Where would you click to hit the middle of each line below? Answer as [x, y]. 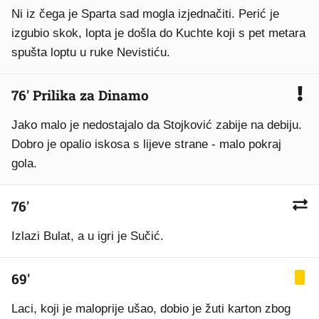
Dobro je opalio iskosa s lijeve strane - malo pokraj [146, 144]
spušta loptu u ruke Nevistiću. [91, 52]
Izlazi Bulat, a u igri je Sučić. [88, 236]
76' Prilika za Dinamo [80, 95]
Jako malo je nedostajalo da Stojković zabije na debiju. [157, 125]
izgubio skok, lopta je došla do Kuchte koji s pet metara [158, 33]
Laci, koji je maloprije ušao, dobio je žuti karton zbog [151, 309]
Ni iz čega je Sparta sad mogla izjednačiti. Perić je [145, 14]
